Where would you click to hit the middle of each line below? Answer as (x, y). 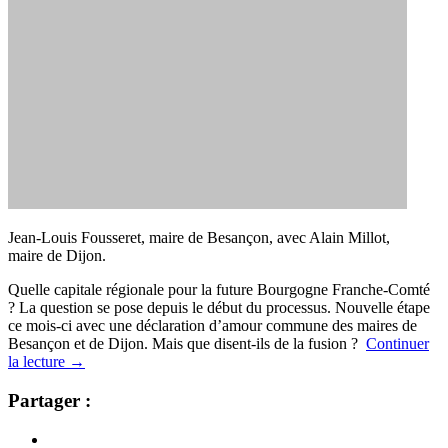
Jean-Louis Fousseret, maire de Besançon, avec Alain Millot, (199, 238)
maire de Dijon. (57, 256)
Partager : (49, 401)
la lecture (38, 362)
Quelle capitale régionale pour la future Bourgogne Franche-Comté (219, 290)
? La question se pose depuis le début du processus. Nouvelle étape (219, 308)
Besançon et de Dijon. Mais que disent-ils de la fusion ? (187, 344)
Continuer (397, 344)
